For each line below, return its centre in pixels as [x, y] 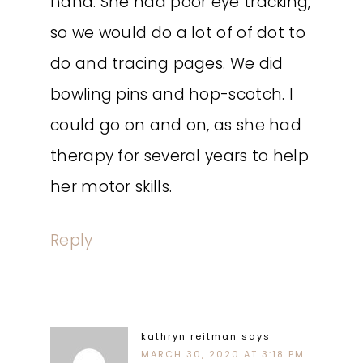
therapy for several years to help [179, 156]
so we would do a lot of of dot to [178, 33]
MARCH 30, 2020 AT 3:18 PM [223, 354]
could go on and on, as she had [176, 125]
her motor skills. [111, 187]
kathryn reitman [189, 336]
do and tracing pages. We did [167, 64]
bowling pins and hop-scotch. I [172, 94]
